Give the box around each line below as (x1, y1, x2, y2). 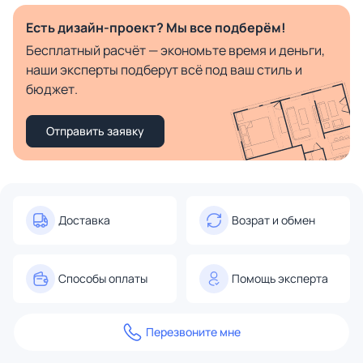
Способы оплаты (58, 271, 147, 287)
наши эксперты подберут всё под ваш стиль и (26, 61, 302, 79)
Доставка (58, 212, 110, 228)
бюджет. (26, 80, 78, 99)
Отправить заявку (46, 123, 144, 139)
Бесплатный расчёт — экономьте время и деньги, (26, 41, 325, 60)
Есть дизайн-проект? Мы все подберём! (26, 19, 286, 37)
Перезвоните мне (146, 324, 241, 340)
